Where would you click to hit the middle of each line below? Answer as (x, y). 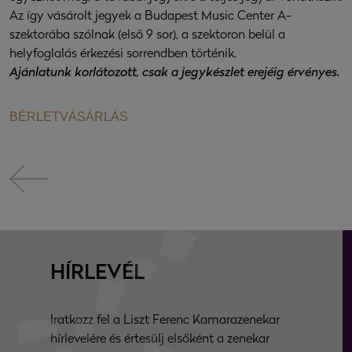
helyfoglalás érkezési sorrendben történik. (123, 55)
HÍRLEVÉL (97, 274)
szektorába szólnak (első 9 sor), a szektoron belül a (147, 36)
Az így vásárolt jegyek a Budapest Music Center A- (150, 17)
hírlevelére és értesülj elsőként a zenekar (160, 340)
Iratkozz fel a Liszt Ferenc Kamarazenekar (165, 321)
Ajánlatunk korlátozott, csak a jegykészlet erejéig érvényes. (174, 73)
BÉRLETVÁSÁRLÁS (69, 117)
